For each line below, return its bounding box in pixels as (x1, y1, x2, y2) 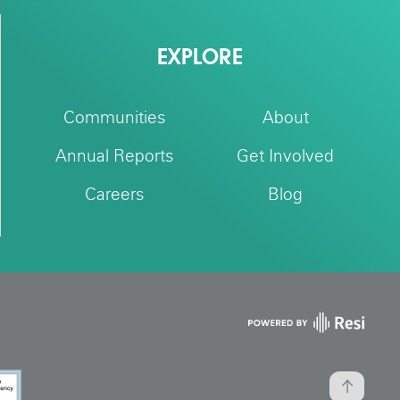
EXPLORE (157, 44, 243, 70)
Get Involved (237, 148, 335, 166)
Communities (62, 110, 166, 128)
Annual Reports (54, 148, 174, 166)
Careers (84, 187, 145, 204)
